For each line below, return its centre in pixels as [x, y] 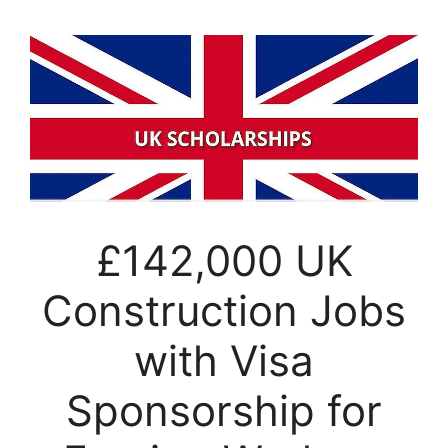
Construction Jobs [224, 311]
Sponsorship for [224, 411]
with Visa [224, 361]
